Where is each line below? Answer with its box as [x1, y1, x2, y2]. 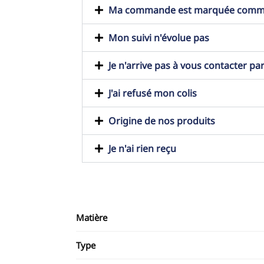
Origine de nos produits [108, 114, 215, 128]
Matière [76, 212, 107, 224]
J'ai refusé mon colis [108, 87, 197, 100]
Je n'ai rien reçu [108, 142, 176, 156]
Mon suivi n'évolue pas [108, 31, 209, 45]
